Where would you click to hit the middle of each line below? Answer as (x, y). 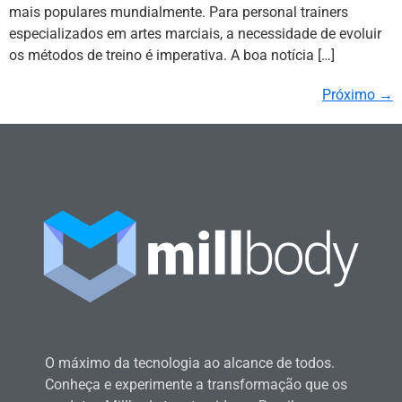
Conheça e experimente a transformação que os (196, 384)
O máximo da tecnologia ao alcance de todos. (190, 363)
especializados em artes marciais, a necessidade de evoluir (195, 34)
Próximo (350, 95)
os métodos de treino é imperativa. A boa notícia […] (172, 56)
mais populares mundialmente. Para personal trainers (179, 13)
